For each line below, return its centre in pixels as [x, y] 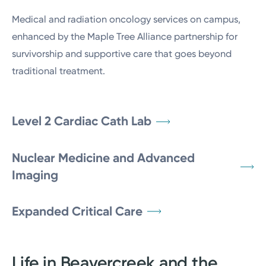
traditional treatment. [59, 71]
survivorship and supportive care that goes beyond [122, 53]
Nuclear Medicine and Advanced [104, 158]
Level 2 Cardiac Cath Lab [82, 121]
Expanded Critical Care [77, 211]
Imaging [35, 175]
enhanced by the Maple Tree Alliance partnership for [125, 36]
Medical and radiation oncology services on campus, [126, 19]
